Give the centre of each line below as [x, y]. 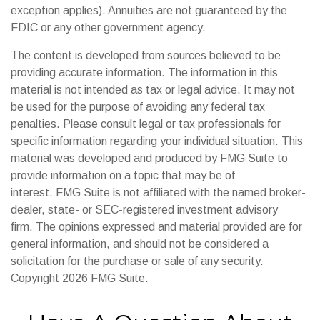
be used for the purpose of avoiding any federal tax [138, 107]
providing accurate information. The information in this [144, 72]
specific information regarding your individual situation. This [157, 141]
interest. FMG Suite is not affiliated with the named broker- [158, 192]
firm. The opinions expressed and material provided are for [156, 227]
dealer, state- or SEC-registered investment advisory [144, 210]
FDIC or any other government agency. [108, 27]
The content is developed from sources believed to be [146, 55]
